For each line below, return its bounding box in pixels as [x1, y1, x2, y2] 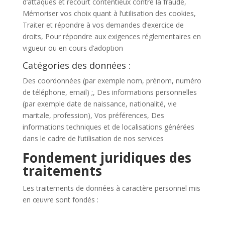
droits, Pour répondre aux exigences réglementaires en [22, 32, 201, 41]
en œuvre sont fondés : [22, 195, 98, 204]
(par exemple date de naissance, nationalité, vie [22, 99, 177, 108]
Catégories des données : [22, 59, 131, 71]
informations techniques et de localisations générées [22, 122, 194, 132]
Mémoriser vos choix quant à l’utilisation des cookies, [22, 9, 196, 18]
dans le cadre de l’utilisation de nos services [22, 134, 164, 143]
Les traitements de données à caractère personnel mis [22, 183, 200, 193]
